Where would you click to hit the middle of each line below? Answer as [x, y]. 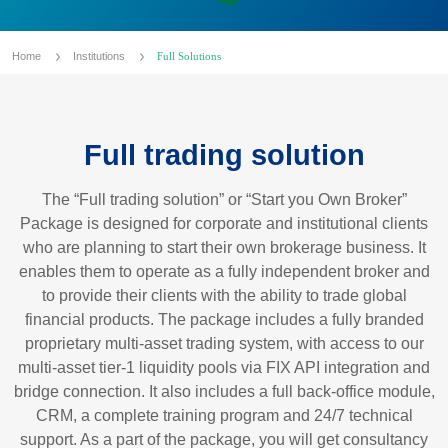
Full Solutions [189, 56]
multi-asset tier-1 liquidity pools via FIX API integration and [224, 367]
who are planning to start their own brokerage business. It [224, 247]
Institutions [100, 56]
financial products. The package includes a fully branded [224, 319]
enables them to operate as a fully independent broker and [224, 271]
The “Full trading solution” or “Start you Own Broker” [224, 199]
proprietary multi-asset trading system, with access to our [224, 343]
